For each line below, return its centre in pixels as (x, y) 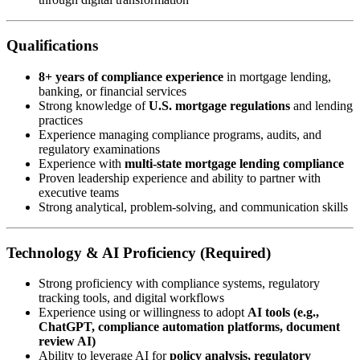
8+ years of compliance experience (131, 76)
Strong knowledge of (94, 105)
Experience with (82, 163)
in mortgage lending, (277, 76)
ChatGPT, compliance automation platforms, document (189, 327)
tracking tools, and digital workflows (131, 298)
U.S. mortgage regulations (219, 105)
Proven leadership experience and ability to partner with (180, 178)
